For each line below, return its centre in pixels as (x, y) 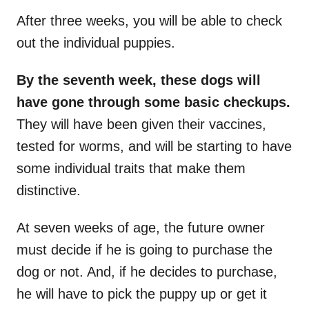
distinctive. (49, 191)
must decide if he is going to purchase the (144, 250)
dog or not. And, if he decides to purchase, (147, 272)
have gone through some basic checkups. (153, 102)
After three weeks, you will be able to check (149, 21)
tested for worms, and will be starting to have (154, 147)
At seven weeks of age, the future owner (141, 228)
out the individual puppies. (96, 43)
